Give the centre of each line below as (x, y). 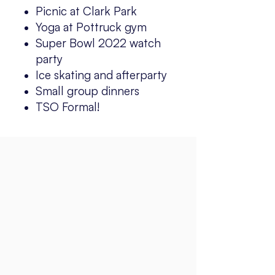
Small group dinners (87, 91)
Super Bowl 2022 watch (98, 43)
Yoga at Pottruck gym (91, 27)
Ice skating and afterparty (101, 75)
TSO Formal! (68, 107)
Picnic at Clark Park (86, 11)
